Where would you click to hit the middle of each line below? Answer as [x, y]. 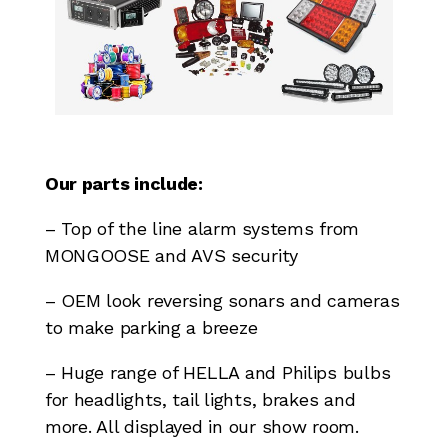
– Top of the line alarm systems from [202, 228]
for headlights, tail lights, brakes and [200, 399]
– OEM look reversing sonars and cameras [222, 300]
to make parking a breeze [151, 327]
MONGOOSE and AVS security [171, 255]
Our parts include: [123, 183]
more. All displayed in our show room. [201, 426]
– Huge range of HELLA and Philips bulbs [217, 372]
